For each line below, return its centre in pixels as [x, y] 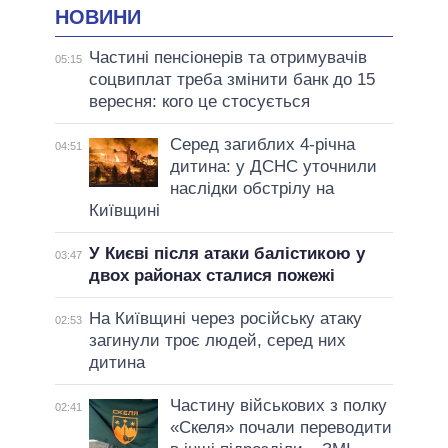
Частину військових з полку [278, 406]
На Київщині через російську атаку [225, 319]
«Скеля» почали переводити [280, 428]
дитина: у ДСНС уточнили [273, 167]
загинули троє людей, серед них [217, 341]
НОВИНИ [98, 16]
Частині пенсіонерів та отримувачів [227, 58]
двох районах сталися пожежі [211, 276]
